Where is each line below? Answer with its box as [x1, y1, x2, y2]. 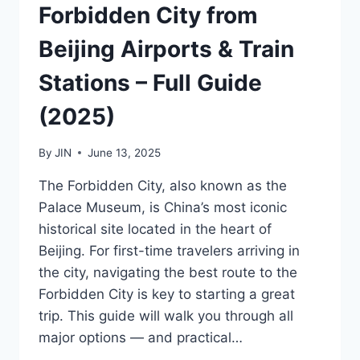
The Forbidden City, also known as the [39, 177, 287, 194]
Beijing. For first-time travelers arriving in [39, 242, 300, 259]
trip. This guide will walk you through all [39, 307, 293, 324]
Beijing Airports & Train [39, 35, 294, 63]
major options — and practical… [39, 329, 243, 346]
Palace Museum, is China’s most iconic [39, 198, 287, 215]
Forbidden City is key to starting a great [39, 285, 295, 302]
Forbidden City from [39, 2, 258, 30]
